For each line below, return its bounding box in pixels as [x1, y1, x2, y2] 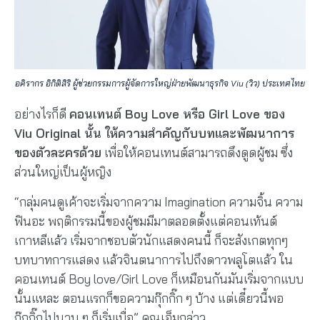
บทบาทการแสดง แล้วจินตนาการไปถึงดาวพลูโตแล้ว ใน [14, 251, 293, 267]
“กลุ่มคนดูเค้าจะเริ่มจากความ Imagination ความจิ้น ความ [14, 194, 303, 209]
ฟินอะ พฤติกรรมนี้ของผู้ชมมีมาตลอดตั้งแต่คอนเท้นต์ [14, 213, 277, 229]
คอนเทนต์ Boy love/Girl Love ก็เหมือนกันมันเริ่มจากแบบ [14, 271, 304, 286]
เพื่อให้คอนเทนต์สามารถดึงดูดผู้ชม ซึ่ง [101, 145, 293, 161]
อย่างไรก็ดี [14, 106, 69, 122]
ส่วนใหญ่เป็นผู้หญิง [14, 164, 111, 180]
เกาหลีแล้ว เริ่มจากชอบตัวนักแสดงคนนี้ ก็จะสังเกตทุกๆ [14, 232, 288, 248]
